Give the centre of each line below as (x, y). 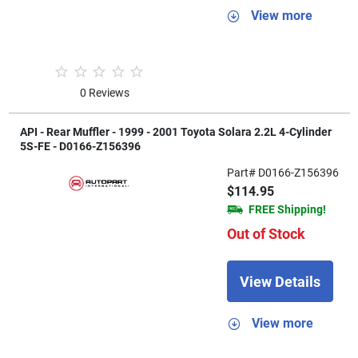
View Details (280, 281)
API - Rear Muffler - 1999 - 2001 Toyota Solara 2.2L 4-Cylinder (175, 132)
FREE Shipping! (287, 210)
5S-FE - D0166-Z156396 (80, 147)
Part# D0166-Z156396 (282, 173)
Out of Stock (266, 234)
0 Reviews (105, 93)
